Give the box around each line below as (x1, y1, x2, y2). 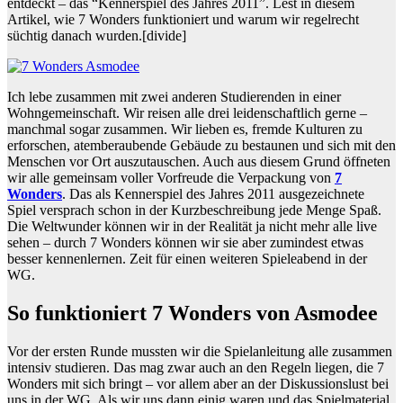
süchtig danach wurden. (7, 28, 142, 44)
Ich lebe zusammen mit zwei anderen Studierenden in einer (7, 89, 341, 105)
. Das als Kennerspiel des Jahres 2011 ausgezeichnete (62, 186, 364, 202)
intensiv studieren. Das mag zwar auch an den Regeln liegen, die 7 (7, 360, 384, 376)
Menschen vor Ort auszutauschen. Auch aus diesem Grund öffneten (7, 154, 390, 170)
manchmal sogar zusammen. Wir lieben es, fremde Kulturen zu (7, 121, 363, 138)
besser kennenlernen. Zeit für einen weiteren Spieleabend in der (7, 251, 367, 267)
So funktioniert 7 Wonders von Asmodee (7, 301, 378, 326)
